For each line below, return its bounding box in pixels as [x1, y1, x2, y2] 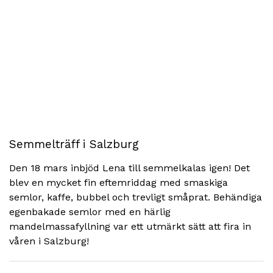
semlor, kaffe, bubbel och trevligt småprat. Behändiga [9, 191, 262, 203]
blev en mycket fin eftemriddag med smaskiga [9, 177, 228, 188]
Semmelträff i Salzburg [9, 137, 139, 151]
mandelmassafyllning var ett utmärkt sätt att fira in [9, 221, 251, 232]
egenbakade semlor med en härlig [9, 206, 171, 218]
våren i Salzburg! [9, 235, 89, 247]
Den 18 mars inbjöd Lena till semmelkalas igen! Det [9, 162, 250, 174]
